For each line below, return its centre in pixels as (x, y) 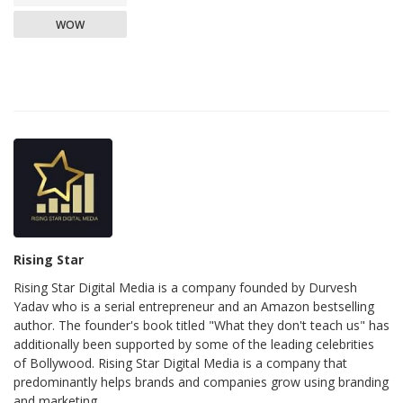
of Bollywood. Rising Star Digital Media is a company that (180, 363)
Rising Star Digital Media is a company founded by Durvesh (185, 287)
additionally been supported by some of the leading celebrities (194, 344)
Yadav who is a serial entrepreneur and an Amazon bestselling (194, 306)
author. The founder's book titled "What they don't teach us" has (201, 325)
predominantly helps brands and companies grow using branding (201, 382)
